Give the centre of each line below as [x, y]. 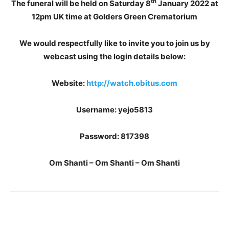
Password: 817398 [114, 136]
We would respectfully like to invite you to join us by [114, 43]
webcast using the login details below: [114, 56]
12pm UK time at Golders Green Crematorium [114, 17]
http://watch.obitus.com [132, 83]
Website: [69, 83]
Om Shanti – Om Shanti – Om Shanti [114, 163]
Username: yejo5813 [114, 110]
